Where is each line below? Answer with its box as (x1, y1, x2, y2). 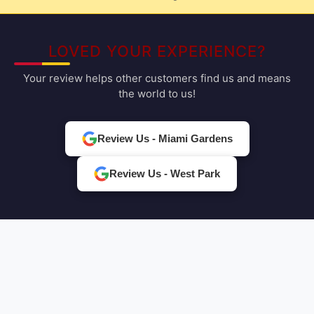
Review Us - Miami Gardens (97, 132, 233, 145)
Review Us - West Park (109, 168, 220, 180)
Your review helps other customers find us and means (23, 71, 291, 86)
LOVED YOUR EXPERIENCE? (48, 41, 266, 60)
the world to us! (118, 87, 196, 101)
